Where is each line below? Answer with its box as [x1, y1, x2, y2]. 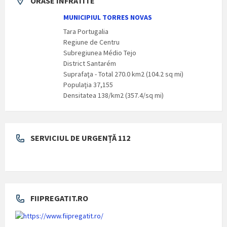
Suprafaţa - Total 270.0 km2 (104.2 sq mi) [63, 69, 183, 79]
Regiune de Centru [63, 37, 120, 47]
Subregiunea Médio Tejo [63, 48, 136, 58]
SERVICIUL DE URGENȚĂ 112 [30, 133, 130, 143]
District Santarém [63, 59, 116, 68]
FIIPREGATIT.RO [30, 193, 88, 204]
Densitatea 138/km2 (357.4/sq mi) [63, 91, 164, 100]
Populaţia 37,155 [63, 80, 113, 90]
